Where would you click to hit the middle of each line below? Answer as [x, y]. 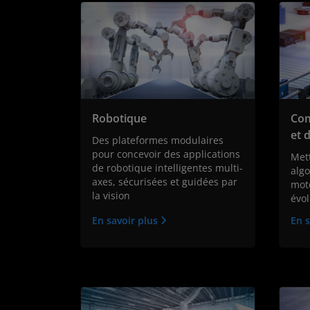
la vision [111, 196]
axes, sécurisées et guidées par [165, 182]
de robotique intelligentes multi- [167, 168]
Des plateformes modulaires [158, 140]
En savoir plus [126, 221]
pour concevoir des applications [166, 154]
